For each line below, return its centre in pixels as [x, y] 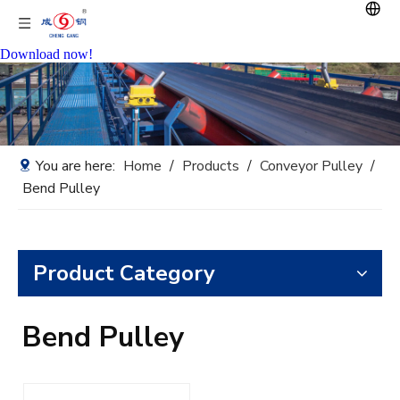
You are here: [75, 167]
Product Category [124, 274]
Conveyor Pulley [313, 167]
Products [211, 167]
